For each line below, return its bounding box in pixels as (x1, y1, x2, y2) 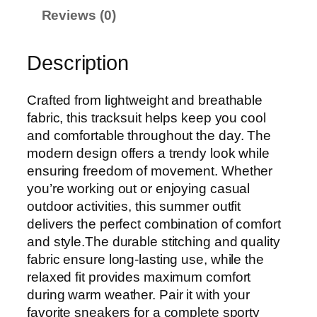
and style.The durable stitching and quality (27, 234, 280, 249)
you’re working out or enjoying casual (27, 180, 250, 196)
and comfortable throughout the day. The (27, 127, 272, 143)
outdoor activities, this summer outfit (27, 198, 241, 214)
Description (27, 52, 129, 75)
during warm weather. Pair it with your (27, 287, 250, 302)
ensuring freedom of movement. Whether (27, 163, 273, 178)
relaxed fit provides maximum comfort (27, 269, 251, 284)
